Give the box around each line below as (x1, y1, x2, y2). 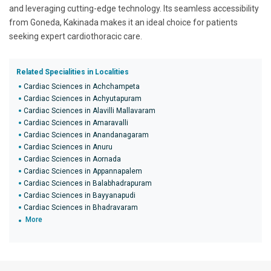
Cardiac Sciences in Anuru (24, 143, 113, 151)
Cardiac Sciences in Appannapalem (24, 167, 142, 175)
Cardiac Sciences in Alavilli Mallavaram (24, 106, 155, 115)
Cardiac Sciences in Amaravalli (24, 119, 128, 127)
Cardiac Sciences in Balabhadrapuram (24, 179, 152, 188)
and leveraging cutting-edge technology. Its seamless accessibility (9, 4, 259, 13)
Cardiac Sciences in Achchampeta (24, 82, 140, 91)
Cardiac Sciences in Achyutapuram (24, 94, 142, 103)
